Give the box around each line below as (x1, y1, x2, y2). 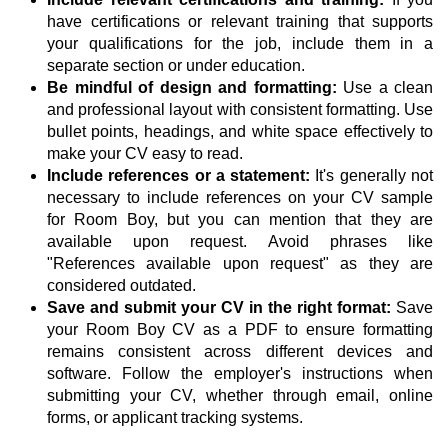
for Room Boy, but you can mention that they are (47, 211, 433, 229)
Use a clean (336, 79, 433, 97)
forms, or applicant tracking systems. (47, 409, 303, 427)
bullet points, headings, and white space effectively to (47, 123, 433, 141)
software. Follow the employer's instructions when (47, 365, 433, 383)
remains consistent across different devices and (47, 343, 433, 361)
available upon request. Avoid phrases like (47, 233, 433, 251)
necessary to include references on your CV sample (47, 189, 433, 207)
